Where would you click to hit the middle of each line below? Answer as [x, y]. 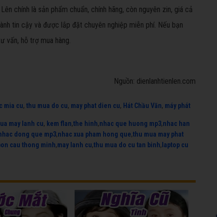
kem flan [59, 124]
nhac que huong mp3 [130, 124]
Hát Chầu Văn [142, 105]
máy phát [178, 105]
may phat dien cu [95, 105]
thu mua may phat [158, 134]
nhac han [176, 124]
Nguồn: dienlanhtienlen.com [155, 81]
